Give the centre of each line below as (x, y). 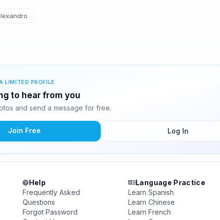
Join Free (24, 130)
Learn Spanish (151, 192)
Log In (178, 131)
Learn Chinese (151, 202)
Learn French (149, 212)
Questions (39, 202)
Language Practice (171, 182)
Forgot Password (50, 212)
